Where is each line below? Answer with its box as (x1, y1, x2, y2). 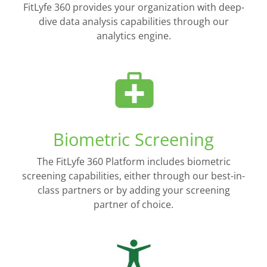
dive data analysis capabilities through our (38, 15, 229, 29)
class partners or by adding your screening (37, 183, 230, 197)
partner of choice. (94, 197, 173, 211)
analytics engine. (96, 29, 171, 43)
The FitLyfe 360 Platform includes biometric (36, 154, 231, 168)
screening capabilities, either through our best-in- (22, 169, 245, 182)
